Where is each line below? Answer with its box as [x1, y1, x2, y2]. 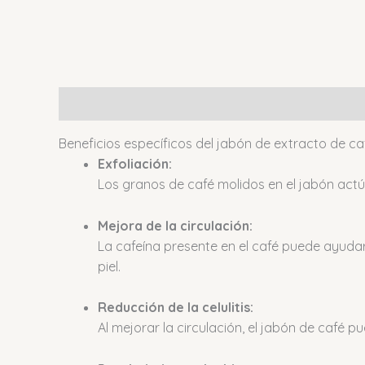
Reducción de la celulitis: [98, 299, 253, 316]
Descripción [59, 95, 134, 112]
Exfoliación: [98, 156, 172, 173]
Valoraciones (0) [151, 95, 258, 112]
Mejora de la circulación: [98, 217, 253, 234]
